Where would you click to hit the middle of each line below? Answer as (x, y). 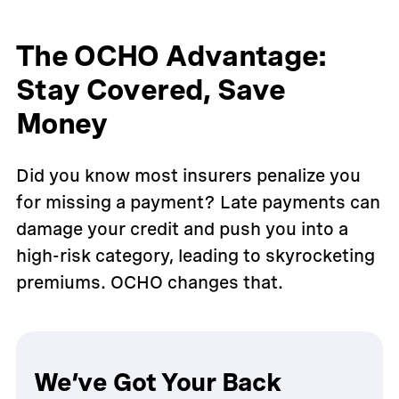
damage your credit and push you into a (182, 228)
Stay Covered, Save (151, 89)
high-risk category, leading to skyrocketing (195, 255)
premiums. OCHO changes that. (149, 282)
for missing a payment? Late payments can (198, 202)
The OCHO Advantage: (171, 55)
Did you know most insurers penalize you (188, 175)
